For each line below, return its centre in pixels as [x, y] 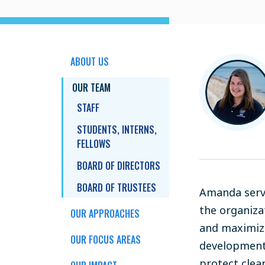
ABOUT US [90, 62]
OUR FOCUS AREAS [106, 240]
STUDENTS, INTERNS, [117, 130]
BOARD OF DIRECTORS [119, 166]
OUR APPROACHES [105, 214]
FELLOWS [94, 144]
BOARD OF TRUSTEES [117, 188]
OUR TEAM [92, 88]
